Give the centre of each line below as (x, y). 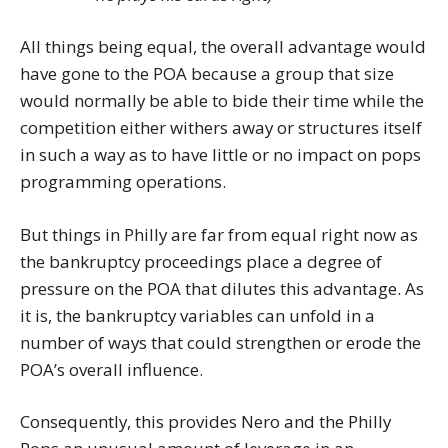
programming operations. (123, 182)
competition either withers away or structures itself (221, 128)
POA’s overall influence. (111, 369)
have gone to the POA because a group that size (207, 74)
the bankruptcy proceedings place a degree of (201, 261)
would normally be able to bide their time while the (222, 101)
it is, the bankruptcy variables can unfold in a (197, 315)
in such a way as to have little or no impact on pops (220, 155)
